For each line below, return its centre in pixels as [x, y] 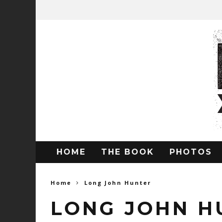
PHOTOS [191, 152]
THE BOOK [128, 152]
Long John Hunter [118, 183]
